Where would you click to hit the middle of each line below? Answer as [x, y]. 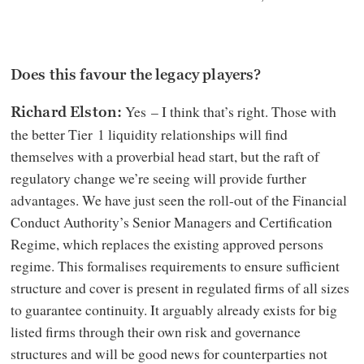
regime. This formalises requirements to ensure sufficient [175, 266]
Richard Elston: [66, 112]
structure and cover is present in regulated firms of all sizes [180, 288]
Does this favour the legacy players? [136, 74]
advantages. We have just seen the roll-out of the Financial [178, 200]
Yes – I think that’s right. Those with [230, 111]
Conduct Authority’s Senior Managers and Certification [171, 222]
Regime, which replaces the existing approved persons [167, 244]
